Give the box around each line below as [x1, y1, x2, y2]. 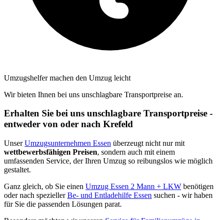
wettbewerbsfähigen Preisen [4, 148, 97, 157]
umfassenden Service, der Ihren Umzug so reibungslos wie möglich [4, 157, 213, 165]
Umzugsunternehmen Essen [25, 139, 111, 148]
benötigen [181, 182, 214, 191]
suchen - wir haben [152, 191, 213, 200]
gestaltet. [4, 165, 31, 174]
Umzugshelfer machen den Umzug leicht [4, 73, 131, 82]
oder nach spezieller [4, 191, 67, 200]
